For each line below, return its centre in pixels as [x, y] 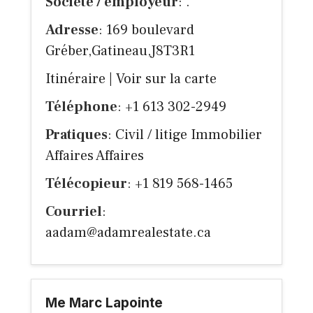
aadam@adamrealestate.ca [128, 233]
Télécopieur [86, 184]
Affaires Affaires [95, 156]
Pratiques [77, 135]
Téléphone [81, 107]
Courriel [74, 212]
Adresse [72, 30]
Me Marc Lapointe [104, 303]
